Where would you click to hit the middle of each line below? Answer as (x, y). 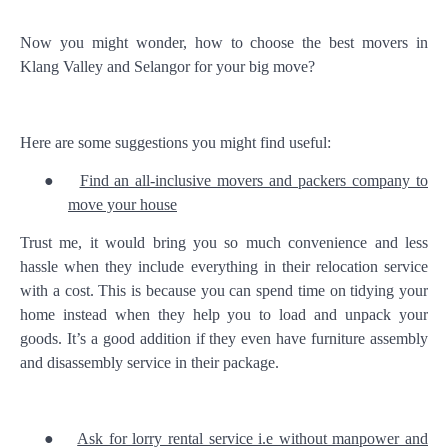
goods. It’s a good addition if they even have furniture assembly (224, 338)
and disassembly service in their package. (149, 362)
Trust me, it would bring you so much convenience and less (224, 242)
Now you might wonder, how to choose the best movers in (224, 42)
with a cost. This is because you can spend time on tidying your (224, 290)
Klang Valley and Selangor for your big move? (167, 66)
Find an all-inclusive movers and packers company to (254, 180)
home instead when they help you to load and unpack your (224, 314)
